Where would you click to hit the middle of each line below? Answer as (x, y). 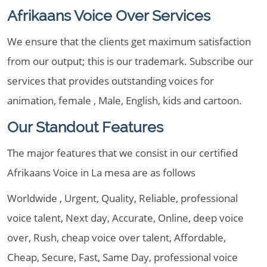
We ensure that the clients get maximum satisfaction (129, 41)
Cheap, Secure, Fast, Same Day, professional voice (122, 257)
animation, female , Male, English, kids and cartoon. (125, 100)
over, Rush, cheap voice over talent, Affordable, (117, 237)
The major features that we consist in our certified (122, 153)
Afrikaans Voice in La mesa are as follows (101, 173)
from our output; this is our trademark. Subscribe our (130, 61)
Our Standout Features (85, 127)
